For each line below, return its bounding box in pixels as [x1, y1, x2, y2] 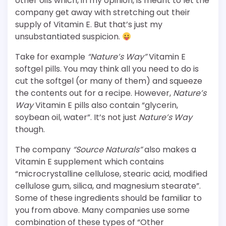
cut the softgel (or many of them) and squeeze [15, 75, 202, 87]
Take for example [15, 51, 87, 63]
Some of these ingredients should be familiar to [15, 192, 202, 204]
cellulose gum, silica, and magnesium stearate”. [15, 180, 201, 192]
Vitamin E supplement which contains [15, 156, 164, 168]
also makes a [142, 144, 196, 156]
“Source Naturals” [73, 144, 142, 156]
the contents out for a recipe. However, [15, 87, 173, 99]
